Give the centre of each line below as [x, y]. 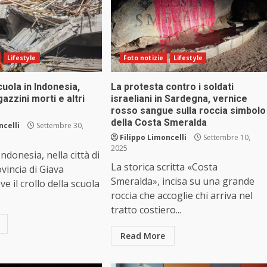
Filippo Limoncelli [153, 138]
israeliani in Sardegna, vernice [179, 99]
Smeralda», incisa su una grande [182, 181]
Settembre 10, [226, 138]
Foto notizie [143, 58]
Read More [142, 236]
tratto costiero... [146, 210]
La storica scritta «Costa [164, 167]
